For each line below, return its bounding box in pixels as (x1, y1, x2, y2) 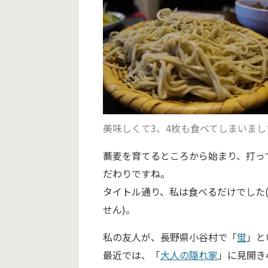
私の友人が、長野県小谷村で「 (103, 230, 237, 245)
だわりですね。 (103, 166, 170, 181)
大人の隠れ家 (160, 248, 218, 263)
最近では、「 (103, 248, 160, 263)
